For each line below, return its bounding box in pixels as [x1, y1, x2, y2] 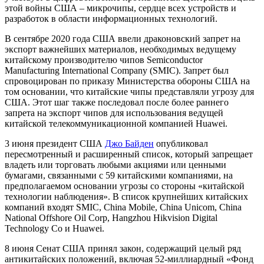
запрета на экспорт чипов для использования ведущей [5, 108, 223, 118]
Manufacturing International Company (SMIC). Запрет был [5, 65, 229, 76]
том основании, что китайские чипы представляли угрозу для [5, 87, 254, 97]
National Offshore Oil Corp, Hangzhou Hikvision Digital [5, 213, 217, 223]
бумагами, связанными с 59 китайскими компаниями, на [5, 170, 233, 181]
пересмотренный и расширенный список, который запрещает [5, 149, 253, 160]
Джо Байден [105, 138, 154, 149]
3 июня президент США [5, 138, 105, 149]
